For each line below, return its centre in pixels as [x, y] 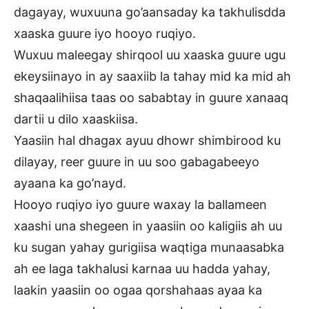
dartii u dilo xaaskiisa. [76, 119]
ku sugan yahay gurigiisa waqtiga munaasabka [149, 248]
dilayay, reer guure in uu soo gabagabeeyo [137, 162]
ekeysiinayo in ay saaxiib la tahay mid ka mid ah [152, 77]
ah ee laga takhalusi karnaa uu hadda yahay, [142, 269]
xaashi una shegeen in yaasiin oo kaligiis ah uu [148, 226]
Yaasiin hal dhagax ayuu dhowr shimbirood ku [147, 141]
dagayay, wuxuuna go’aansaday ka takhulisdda [150, 12]
